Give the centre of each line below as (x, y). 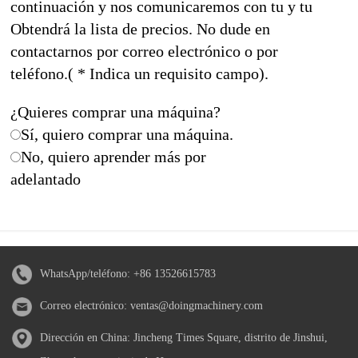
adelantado (46, 179)
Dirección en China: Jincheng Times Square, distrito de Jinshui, (184, 337)
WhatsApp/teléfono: (87, 273)
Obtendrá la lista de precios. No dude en (141, 28)
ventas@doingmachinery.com (197, 305)
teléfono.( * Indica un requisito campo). (140, 73)
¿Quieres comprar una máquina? (116, 111)
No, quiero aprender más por (114, 156)
